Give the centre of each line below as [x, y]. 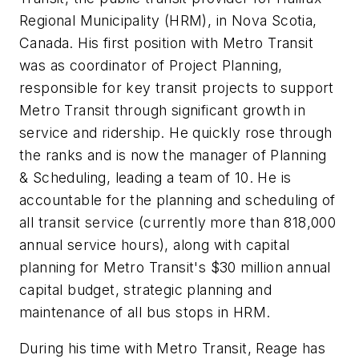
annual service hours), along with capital [155, 244]
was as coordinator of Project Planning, [151, 65]
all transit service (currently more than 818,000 [178, 222]
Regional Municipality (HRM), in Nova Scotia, [168, 20]
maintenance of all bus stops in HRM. [145, 312]
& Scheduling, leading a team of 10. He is [155, 177]
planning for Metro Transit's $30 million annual [175, 267]
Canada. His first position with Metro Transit [166, 42]
